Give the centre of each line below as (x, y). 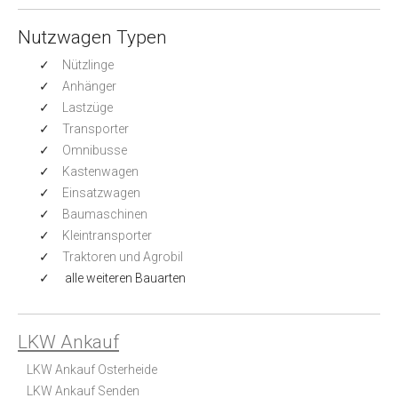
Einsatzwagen (101, 192)
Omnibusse (95, 150)
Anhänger (89, 86)
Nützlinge (88, 64)
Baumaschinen (105, 214)
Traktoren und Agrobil (123, 256)
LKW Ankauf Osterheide (92, 369)
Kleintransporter (107, 235)
